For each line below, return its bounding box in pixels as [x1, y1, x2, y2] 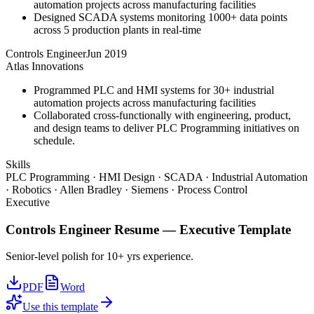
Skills [6, 158, 30, 170]
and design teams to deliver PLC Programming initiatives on [34, 122, 299, 134]
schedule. [34, 135, 75, 146]
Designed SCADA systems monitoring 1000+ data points [34, 11, 287, 23]
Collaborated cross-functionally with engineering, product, [34, 109, 291, 121]
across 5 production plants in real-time [34, 24, 201, 36]
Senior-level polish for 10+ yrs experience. [6, 250, 193, 263]
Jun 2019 [86, 48, 127, 60]
